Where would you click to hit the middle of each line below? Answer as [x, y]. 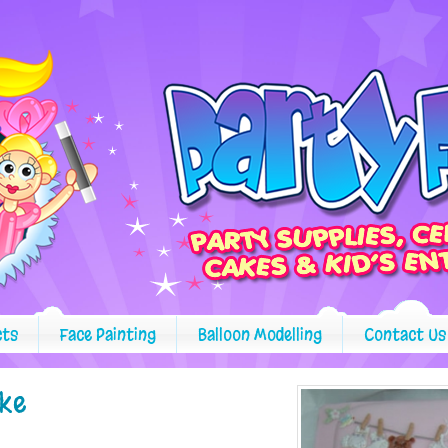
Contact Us [405, 334]
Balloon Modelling [260, 334]
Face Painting [108, 334]
